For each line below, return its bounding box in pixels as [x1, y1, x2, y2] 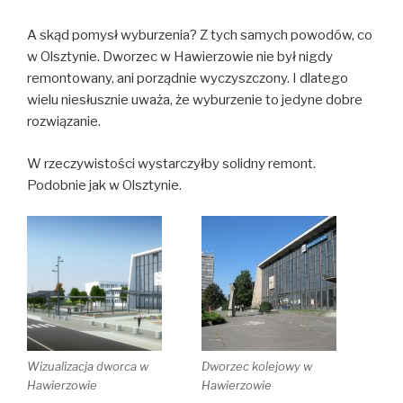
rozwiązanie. [27, 113, 101, 130]
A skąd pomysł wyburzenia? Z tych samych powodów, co [27, 27, 372, 44]
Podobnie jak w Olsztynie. [27, 176, 182, 193]
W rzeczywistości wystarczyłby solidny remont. [27, 155, 316, 172]
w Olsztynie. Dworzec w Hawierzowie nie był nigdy [27, 49, 333, 66]
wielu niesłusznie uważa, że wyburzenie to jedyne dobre [27, 92, 363, 109]
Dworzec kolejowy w [201, 359, 312, 374]
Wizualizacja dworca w [27, 359, 148, 374]
